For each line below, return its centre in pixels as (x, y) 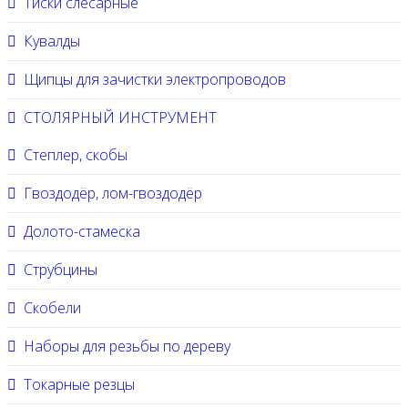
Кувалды (52, 41)
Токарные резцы (79, 384)
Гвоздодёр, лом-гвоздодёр (113, 193)
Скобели (52, 308)
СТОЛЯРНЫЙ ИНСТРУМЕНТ (120, 117)
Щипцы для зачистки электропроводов (155, 79)
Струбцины (61, 270)
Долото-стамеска (82, 231)
